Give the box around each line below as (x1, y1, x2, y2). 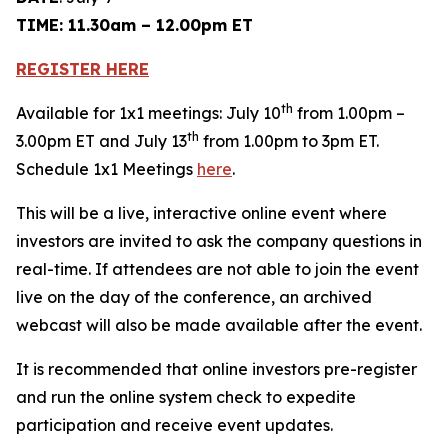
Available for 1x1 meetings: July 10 (16, 103, 281, 123)
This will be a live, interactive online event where (16, 203, 387, 223)
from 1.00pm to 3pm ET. (199, 131, 379, 151)
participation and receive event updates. (16, 415, 341, 435)
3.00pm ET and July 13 (16, 131, 187, 151)
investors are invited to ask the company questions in (16, 231, 422, 251)
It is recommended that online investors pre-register (16, 359, 417, 379)
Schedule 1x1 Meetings (16, 159, 197, 179)
